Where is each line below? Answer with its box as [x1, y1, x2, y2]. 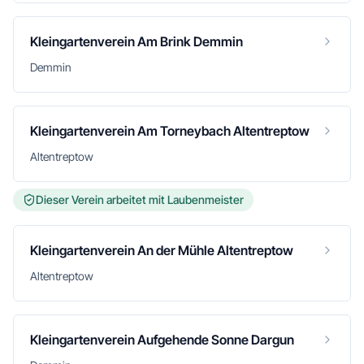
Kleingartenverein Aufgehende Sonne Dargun [30, 331, 294, 348]
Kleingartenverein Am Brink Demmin [30, 33, 243, 50]
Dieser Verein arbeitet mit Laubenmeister [36, 193, 244, 206]
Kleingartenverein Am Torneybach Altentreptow [30, 123, 310, 139]
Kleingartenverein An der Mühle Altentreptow [30, 242, 293, 258]
